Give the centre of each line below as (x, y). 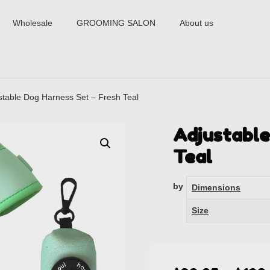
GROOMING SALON (116, 23)
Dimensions (216, 187)
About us (197, 23)
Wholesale (33, 23)
